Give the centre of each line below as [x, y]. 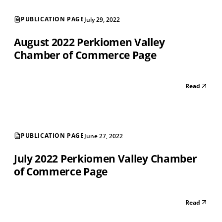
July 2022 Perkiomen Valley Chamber [106, 158]
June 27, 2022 [103, 136]
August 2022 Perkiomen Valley [89, 42]
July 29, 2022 [102, 19]
